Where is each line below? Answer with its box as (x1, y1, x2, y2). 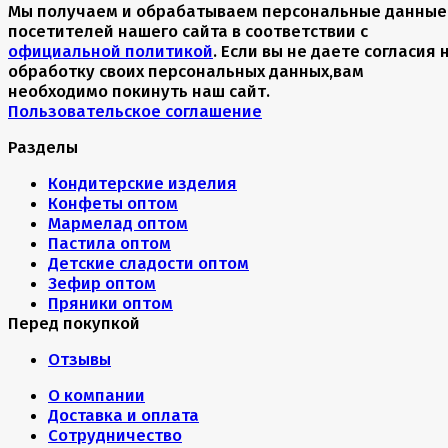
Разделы (8, 136, 78, 157)
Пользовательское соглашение (8, 100, 262, 121)
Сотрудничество (48, 424, 182, 445)
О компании (48, 384, 145, 405)
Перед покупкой (8, 312, 140, 333)
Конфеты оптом (48, 192, 178, 213)
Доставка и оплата (48, 404, 199, 425)
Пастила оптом (48, 232, 171, 253)
